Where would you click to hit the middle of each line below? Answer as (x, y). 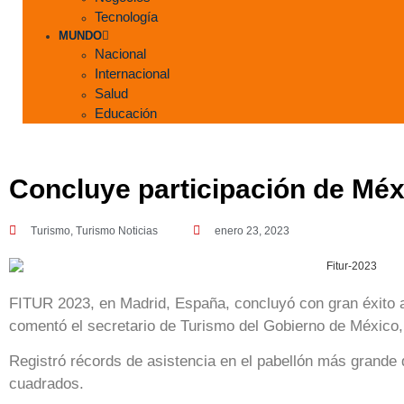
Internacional (132, 73)
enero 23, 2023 (252, 231)
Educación (126, 113)
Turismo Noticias (117, 231)
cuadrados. (46, 384)
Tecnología (126, 17)
